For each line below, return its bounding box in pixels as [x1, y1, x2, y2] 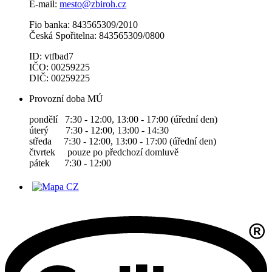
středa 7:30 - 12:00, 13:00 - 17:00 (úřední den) [29, 136, 216, 147]
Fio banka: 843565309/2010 [29, 19, 138, 30]
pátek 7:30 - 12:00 [29, 158, 111, 169]
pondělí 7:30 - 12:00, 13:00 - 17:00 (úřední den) [29, 114, 217, 125]
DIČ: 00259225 [29, 73, 90, 84]
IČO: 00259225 [29, 62, 90, 73]
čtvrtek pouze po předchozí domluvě [29, 147, 178, 158]
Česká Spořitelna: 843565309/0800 [29, 30, 165, 41]
